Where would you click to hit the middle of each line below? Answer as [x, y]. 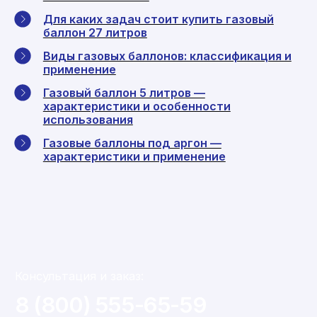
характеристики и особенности [137, 106]
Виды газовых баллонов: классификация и [167, 56]
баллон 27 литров [95, 32]
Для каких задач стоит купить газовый [158, 19]
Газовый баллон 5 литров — [124, 92]
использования [88, 119]
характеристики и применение [134, 156]
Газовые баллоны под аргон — [132, 143]
